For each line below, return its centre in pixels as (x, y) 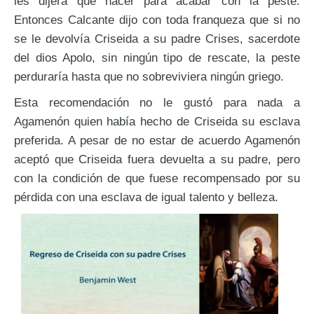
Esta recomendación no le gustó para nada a (157, 102)
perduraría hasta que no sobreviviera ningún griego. (149, 76)
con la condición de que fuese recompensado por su (157, 178)
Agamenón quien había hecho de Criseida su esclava (157, 121)
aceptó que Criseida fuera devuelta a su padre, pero (157, 159)
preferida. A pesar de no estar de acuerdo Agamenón (157, 140)
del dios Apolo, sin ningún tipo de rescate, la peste (157, 57)
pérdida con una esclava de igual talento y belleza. (146, 197)
